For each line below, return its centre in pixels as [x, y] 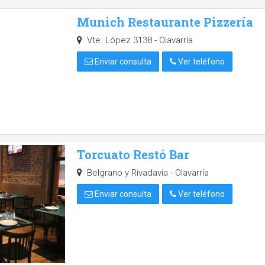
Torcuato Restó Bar [133, 154]
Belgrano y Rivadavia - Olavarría [146, 173]
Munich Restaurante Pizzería [165, 22]
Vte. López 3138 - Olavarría [138, 40]
